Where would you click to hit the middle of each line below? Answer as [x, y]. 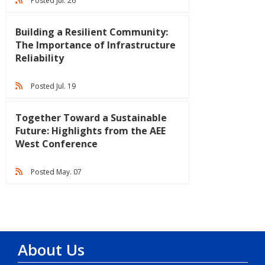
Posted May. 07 [56, 172]
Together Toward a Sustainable [91, 118]
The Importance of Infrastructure [96, 45]
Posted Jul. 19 [54, 86]
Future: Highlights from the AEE [91, 131]
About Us [51, 250]
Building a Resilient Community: [92, 32]
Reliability [40, 58]
